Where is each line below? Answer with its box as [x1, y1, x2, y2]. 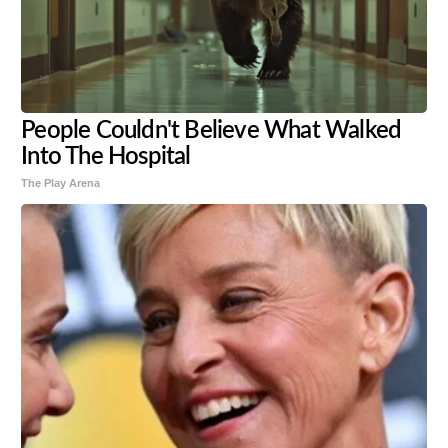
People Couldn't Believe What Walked [21, 119, 402, 144]
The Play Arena [21, 177, 101, 190]
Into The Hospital [21, 145, 191, 170]
